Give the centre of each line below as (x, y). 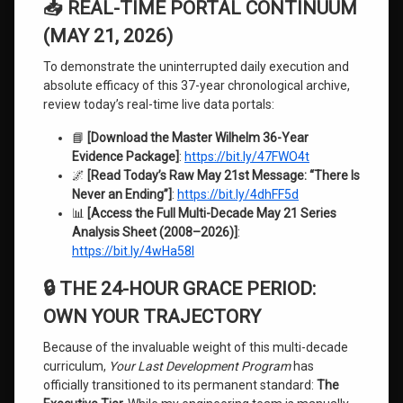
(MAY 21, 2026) (108, 36)
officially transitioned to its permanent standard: (180, 385)
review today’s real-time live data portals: (159, 104)
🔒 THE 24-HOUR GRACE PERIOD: (179, 289)
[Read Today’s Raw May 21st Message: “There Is (224, 175)
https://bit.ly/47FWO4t (247, 157)
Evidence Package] (125, 157)
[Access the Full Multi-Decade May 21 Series (212, 213)
